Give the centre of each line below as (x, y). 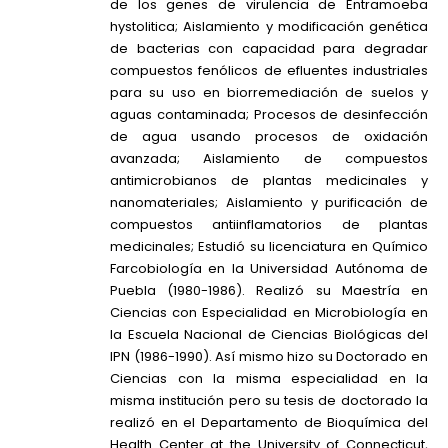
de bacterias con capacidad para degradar (269, 48)
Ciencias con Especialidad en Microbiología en (269, 312)
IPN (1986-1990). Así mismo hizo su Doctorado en (269, 356)
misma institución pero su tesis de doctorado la (269, 400)
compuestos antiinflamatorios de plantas (269, 224)
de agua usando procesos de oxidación (269, 136)
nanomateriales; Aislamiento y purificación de (269, 202)
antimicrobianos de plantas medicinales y (269, 180)
